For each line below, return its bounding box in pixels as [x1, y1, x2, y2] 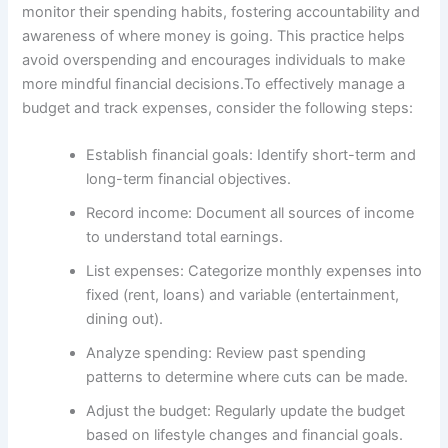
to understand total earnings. [86, 228, 284, 247]
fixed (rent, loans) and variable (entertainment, [86, 286, 400, 305]
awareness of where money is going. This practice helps [22, 26, 406, 45]
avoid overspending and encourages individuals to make [22, 50, 406, 69]
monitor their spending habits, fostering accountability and [22, 2, 421, 21]
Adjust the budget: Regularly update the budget [86, 402, 406, 421]
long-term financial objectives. [86, 170, 292, 189]
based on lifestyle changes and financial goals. [86, 426, 404, 445]
